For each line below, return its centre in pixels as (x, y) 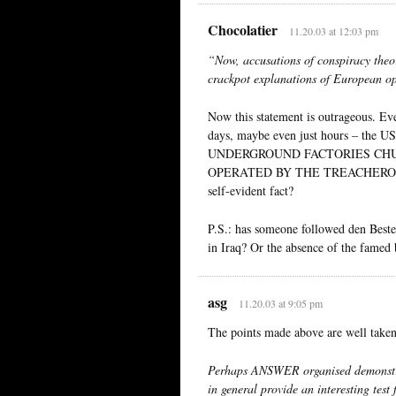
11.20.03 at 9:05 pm (280, 303)
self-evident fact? (251, 190)
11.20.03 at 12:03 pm (333, 30)
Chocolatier (243, 29)
